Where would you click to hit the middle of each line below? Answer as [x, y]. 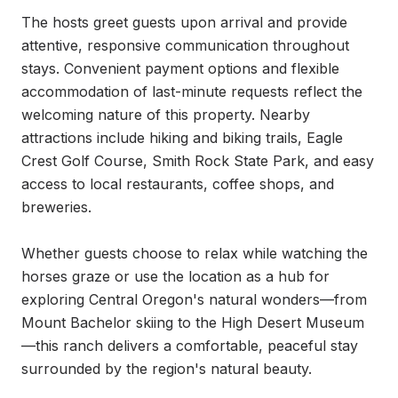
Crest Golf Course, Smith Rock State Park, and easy [198, 161]
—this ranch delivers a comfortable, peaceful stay [190, 346]
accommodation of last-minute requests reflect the [192, 92]
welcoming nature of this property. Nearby [166, 115]
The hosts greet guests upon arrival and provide [184, 22]
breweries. [56, 207]
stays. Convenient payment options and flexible [180, 68]
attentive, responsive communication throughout [185, 45]
